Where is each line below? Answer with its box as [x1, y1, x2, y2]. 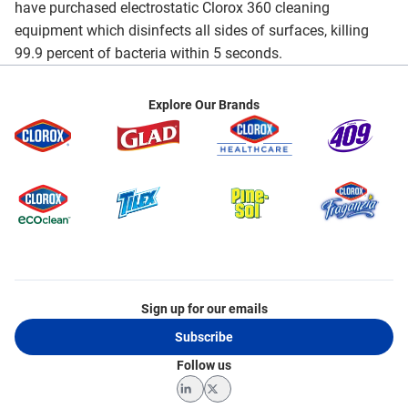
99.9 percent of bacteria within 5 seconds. [15, 45, 282, 62]
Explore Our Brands [148, 97, 260, 112]
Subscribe [175, 329, 233, 344]
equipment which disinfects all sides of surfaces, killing [15, 22, 369, 39]
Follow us [177, 357, 231, 372]
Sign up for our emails [140, 301, 268, 316]
